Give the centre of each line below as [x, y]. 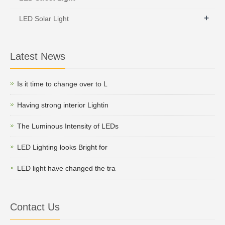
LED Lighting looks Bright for [62, 147]
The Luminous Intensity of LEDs [68, 126]
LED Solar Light [44, 18]
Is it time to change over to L [62, 84]
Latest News [38, 56]
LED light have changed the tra [66, 168]
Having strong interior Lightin [63, 105]
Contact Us [35, 207]
